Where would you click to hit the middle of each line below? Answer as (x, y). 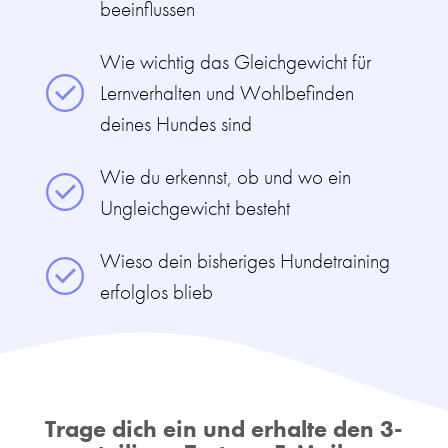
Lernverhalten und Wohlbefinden (227, 93)
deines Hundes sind (176, 124)
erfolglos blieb (156, 292)
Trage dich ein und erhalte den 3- (224, 429)
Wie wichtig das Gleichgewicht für (235, 62)
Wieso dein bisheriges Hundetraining (245, 261)
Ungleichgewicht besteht (195, 208)
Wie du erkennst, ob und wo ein (225, 177)
